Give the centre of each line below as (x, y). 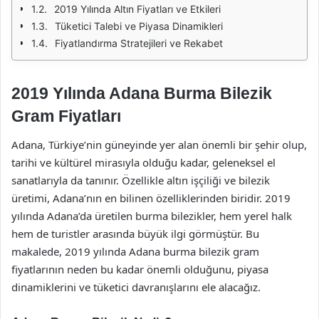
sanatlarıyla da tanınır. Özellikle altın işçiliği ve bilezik (141, 180)
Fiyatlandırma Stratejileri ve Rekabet (139, 43)
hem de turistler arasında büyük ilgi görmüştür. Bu (135, 233)
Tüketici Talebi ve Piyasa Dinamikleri (139, 26)
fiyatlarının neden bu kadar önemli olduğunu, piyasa (140, 269)
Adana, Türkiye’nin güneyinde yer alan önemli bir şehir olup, (159, 144)
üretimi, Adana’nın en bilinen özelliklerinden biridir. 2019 (151, 198)
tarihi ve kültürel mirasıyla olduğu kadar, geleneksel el (143, 162)
